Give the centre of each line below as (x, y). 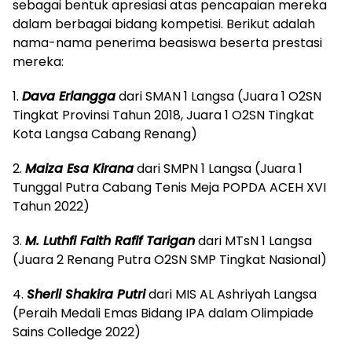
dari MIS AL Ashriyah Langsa (231, 294)
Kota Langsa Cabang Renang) (105, 134)
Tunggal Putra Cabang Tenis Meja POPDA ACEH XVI (169, 187)
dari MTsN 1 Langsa (253, 240)
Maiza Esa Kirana (79, 168)
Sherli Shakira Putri (86, 294)
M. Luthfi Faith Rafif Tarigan (110, 240)
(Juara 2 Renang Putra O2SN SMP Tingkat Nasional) (170, 259)
